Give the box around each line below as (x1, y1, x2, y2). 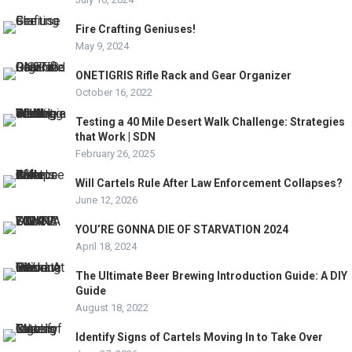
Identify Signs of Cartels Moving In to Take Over (75, 331, 324, 344)
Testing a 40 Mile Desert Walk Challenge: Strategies (75, 115, 346, 129)
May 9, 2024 (75, 40, 130, 53)
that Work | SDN (75, 130, 156, 144)
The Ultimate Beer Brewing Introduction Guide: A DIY (75, 269, 348, 283)
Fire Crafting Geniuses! (75, 23, 196, 36)
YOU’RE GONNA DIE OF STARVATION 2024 (75, 223, 289, 236)
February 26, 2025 (75, 148, 156, 160)
